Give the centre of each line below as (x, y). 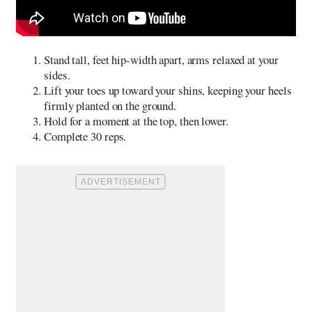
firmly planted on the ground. (110, 105)
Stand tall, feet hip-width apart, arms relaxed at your (161, 59)
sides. (57, 75)
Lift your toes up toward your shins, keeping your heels (168, 90)
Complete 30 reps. (85, 136)
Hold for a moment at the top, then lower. (136, 120)
